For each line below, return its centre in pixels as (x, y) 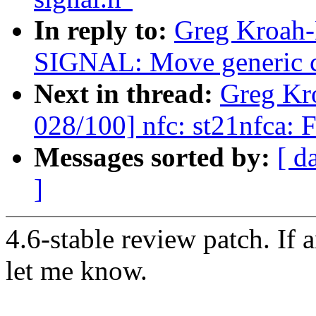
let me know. (77, 271)
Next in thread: (127, 94)
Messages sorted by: (156, 157)
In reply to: (104, 30)
